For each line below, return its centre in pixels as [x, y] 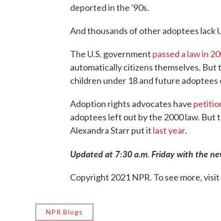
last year [169, 130]
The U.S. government [111, 54]
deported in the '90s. [110, 7]
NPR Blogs [64, 212]
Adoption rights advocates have [132, 104]
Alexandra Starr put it [111, 130]
